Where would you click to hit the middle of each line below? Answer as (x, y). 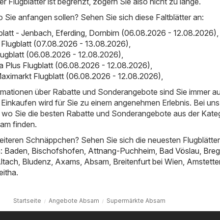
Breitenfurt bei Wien (148, 161)
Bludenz (37, 161)
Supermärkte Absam (136, 200)
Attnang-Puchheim (122, 151)
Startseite (27, 200)
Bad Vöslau (179, 151)
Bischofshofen (58, 151)
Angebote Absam (74, 200)
